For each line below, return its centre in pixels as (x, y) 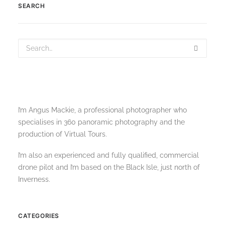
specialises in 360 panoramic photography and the (101, 122)
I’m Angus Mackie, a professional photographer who (102, 110)
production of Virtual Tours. (63, 134)
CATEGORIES (39, 216)
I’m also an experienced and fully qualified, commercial (108, 155)
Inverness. (34, 179)
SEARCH (32, 6)
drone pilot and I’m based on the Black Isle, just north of (109, 167)
